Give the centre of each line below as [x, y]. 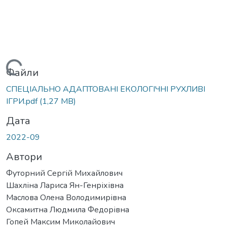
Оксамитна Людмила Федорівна [68, 210]
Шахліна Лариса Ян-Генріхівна [65, 186]
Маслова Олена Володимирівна [66, 198]
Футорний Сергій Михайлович [64, 174]
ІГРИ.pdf [23, 102]
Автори [24, 157]
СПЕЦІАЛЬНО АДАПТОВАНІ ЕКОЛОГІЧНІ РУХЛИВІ [106, 89]
